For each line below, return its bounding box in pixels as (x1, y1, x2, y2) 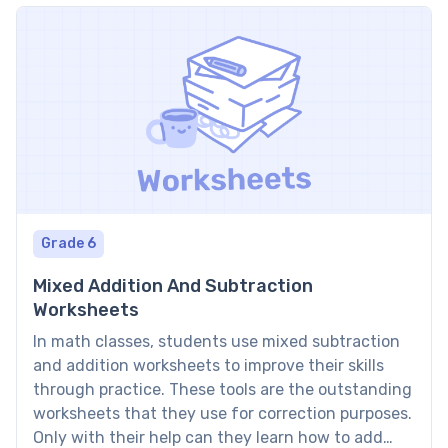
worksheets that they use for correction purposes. (33, 404, 412, 424)
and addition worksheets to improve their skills (33, 356, 384, 376)
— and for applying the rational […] (33, 11, 290, 31)
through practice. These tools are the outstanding (33, 380, 412, 400)
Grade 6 (41, 235, 96, 253)
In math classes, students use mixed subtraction (33, 332, 400, 352)
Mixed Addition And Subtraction (33, 275, 313, 298)
